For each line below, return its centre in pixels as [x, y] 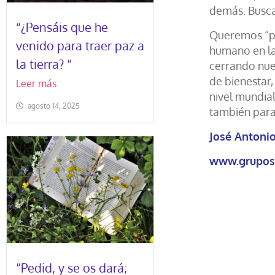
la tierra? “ [44, 64]
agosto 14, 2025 [54, 106]
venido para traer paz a [80, 45]
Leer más [36, 83]
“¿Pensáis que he [62, 27]
